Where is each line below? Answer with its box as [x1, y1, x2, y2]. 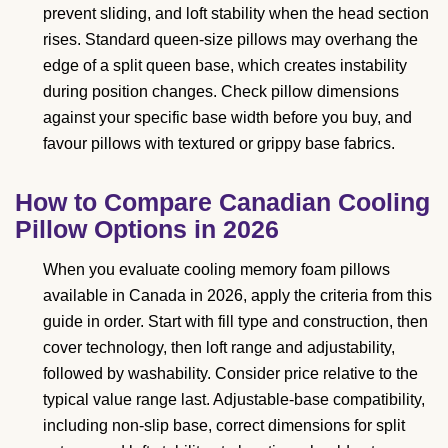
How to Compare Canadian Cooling [15, 188, 430, 217]
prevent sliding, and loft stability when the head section [43, 5, 429, 23]
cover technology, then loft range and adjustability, [43, 339, 395, 357]
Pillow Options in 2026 [15, 215, 279, 244]
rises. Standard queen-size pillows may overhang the [43, 31, 418, 49]
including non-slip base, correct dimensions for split [43, 417, 405, 435]
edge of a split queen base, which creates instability [43, 57, 407, 75]
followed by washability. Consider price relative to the [43, 365, 418, 383]
